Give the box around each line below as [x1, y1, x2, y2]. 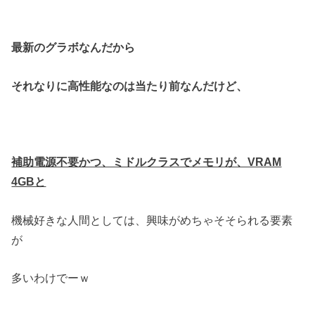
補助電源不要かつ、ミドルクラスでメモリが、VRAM [11, 155, 282, 169]
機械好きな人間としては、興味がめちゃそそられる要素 [11, 213, 293, 226]
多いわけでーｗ [11, 271, 91, 285]
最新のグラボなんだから [11, 41, 136, 54]
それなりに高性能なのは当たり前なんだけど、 [11, 79, 248, 92]
